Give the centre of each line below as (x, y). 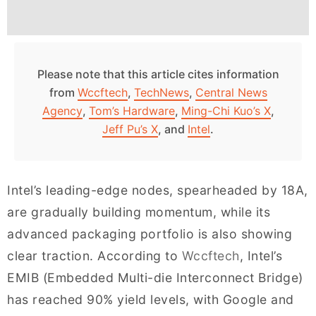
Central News (231, 92)
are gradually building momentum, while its (139, 212)
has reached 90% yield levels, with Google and (151, 299)
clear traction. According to (95, 255)
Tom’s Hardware (132, 110)
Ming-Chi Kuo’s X (226, 110)
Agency (62, 110)
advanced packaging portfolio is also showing (150, 233)
